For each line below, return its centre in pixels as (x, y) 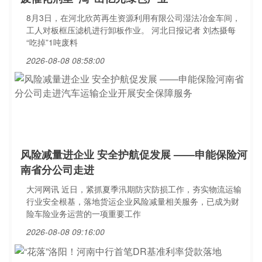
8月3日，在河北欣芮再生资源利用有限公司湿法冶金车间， (133, 18)
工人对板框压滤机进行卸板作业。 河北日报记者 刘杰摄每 (131, 30)
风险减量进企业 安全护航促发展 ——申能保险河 (134, 154)
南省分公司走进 (57, 170)
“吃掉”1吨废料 (52, 42)
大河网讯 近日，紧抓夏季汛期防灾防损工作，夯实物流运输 (134, 189)
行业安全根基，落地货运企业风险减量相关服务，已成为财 (133, 201)
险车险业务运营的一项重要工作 (84, 213)
